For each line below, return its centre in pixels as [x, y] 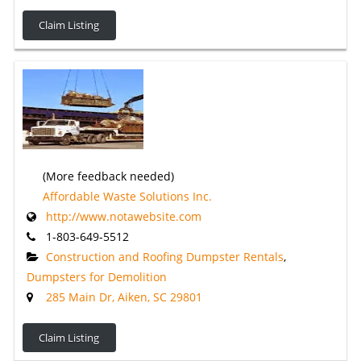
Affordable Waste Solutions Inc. [127, 197]
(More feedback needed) [108, 176]
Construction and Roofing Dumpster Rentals [164, 257]
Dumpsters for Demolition [96, 277]
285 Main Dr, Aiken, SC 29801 [124, 297]
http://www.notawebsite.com [123, 217]
